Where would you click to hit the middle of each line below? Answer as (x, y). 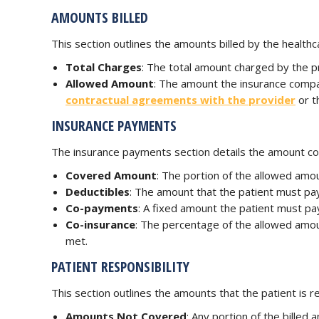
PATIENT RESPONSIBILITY (120, 266)
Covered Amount (111, 175)
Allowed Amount (110, 83)
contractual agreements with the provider (181, 99)
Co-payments (102, 208)
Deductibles (98, 191)
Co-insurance (100, 224)
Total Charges (104, 67)
